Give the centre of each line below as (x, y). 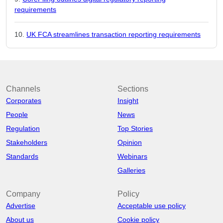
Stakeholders (27, 142)
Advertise (21, 206)
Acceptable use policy (152, 206)
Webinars (132, 156)
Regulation (23, 128)
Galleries (131, 170)
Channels (23, 89)
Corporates (24, 101)
